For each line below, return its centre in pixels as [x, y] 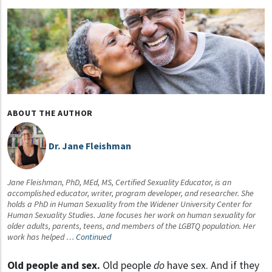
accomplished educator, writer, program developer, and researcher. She [131, 193]
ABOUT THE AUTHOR [50, 113]
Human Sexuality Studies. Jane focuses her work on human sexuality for [131, 215]
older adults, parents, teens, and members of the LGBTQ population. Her [131, 226]
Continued [93, 237]
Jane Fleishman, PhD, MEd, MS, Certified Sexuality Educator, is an [119, 182]
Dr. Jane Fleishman [90, 146]
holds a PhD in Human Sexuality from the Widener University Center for [130, 204]
